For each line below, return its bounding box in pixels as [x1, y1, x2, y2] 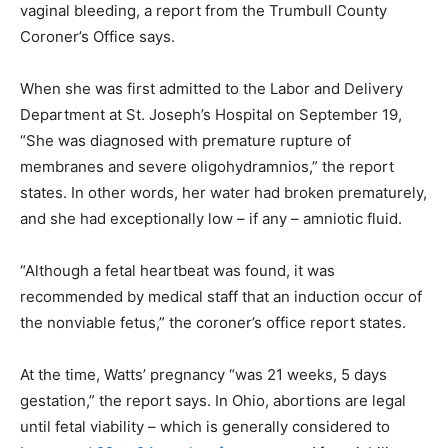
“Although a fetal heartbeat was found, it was [20, 260, 335, 280]
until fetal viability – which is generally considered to [20, 416, 390, 436]
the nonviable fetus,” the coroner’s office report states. [20, 312, 406, 332]
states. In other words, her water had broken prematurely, [20, 182, 427, 202]
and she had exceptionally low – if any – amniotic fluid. [20, 208, 402, 228]
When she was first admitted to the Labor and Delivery [20, 78, 403, 98]
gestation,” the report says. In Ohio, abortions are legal [20, 390, 406, 410]
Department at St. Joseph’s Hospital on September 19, [20, 104, 402, 124]
